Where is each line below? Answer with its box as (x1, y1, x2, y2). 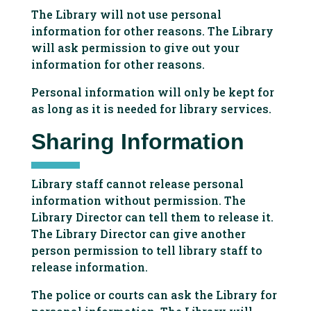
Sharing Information (31, 129, 244, 154)
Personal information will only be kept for (31, 85, 274, 99)
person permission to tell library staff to (31, 243, 262, 258)
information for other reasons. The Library (31, 24, 274, 38)
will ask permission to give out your (31, 40, 239, 55)
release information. (31, 260, 148, 274)
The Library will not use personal (31, 7, 221, 22)
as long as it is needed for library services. (31, 101, 271, 116)
